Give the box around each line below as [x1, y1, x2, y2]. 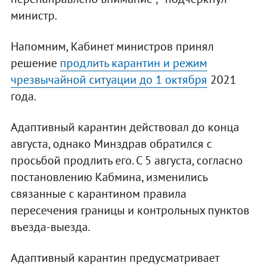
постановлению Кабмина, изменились [10, 169, 207, 185]
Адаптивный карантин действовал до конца [10, 119, 239, 135]
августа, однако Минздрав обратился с [10, 136, 212, 152]
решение [10, 55, 60, 71]
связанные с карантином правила [10, 186, 186, 202]
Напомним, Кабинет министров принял [10, 39, 214, 55]
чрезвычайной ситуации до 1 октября [10, 72, 207, 88]
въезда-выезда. [10, 219, 90, 235]
